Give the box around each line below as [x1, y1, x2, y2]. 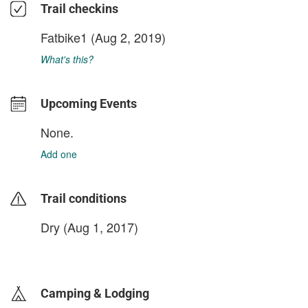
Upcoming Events [41, 96, 137, 111]
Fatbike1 [41, 27, 87, 46]
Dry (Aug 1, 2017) [41, 217, 138, 236]
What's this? [41, 52, 93, 66]
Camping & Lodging [41, 285, 149, 300]
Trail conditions [41, 190, 126, 206]
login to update [41, 241, 105, 256]
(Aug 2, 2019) [87, 27, 166, 46]
